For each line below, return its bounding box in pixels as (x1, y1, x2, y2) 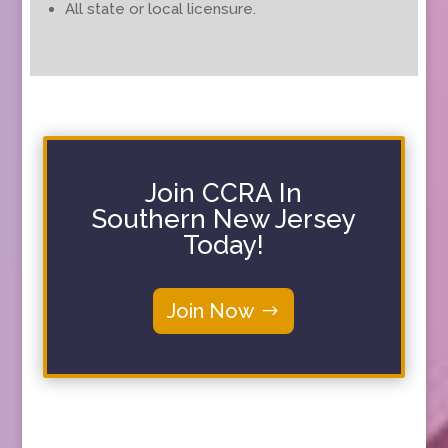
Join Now (167, 298, 255, 323)
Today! (183, 229, 265, 260)
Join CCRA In (145, 177, 303, 208)
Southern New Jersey (91, 203, 356, 234)
